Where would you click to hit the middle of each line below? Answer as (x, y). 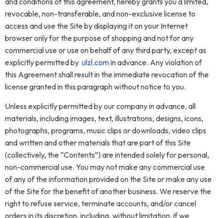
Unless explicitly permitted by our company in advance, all (100, 106)
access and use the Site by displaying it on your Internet (96, 26)
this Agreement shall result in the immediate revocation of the (107, 74)
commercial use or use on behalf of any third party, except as (106, 50)
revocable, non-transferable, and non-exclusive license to (100, 14)
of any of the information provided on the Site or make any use (108, 179)
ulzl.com (95, 62)
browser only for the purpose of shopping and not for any (99, 38)
